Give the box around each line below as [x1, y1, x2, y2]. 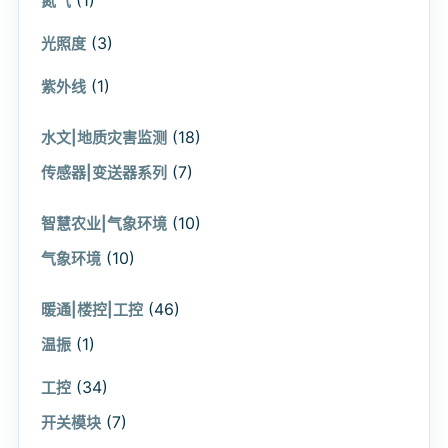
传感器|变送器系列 [41, 163, 167, 183]
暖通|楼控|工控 [41, 300, 143, 320]
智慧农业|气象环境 [41, 214, 167, 234]
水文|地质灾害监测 [41, 128, 167, 148]
